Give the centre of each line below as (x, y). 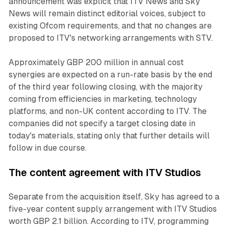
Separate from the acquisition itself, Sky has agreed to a (114, 196)
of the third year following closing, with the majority (105, 87)
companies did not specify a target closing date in (102, 123)
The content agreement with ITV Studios (105, 172)
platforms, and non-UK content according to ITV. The (107, 111)
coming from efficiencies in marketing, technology (103, 99)
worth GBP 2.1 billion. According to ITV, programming (108, 221)
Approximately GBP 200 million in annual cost (96, 62)
